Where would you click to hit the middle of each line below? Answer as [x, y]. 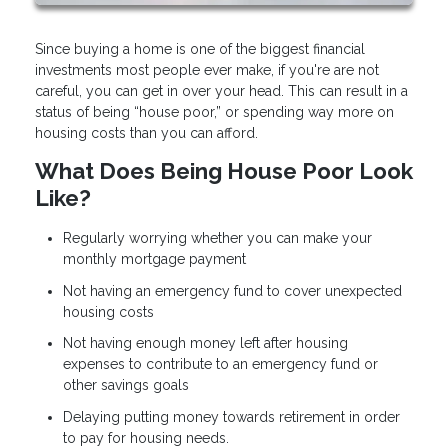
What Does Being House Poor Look [224, 170]
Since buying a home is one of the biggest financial [200, 48]
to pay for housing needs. [146, 437]
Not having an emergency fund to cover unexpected [232, 290]
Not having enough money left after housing [205, 343]
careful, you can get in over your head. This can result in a [221, 90]
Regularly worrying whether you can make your [217, 238]
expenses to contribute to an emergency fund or [220, 364]
